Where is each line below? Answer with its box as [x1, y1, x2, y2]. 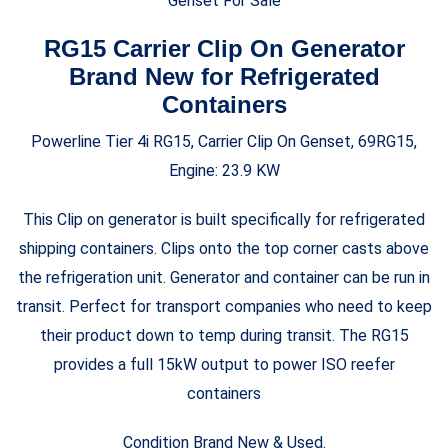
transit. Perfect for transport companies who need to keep [16, 297, 432, 317]
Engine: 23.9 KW [168, 161, 280, 181]
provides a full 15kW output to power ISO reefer [53, 355, 395, 375]
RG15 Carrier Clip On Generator [43, 35, 405, 63]
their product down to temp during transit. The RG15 [39, 326, 409, 346]
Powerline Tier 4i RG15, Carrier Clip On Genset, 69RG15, [31, 132, 417, 152]
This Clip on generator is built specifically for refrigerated [23, 210, 425, 230]
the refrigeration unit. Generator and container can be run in [18, 268, 430, 288]
